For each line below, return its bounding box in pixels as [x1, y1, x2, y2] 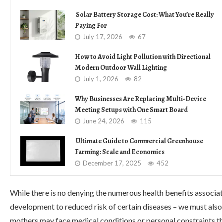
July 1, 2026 [83, 75, 118, 83]
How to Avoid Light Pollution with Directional [75, 52, 211, 61]
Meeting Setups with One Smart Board [75, 105, 188, 114]
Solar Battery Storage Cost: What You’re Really [75, 10, 214, 19]
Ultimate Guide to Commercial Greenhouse [75, 136, 203, 146]
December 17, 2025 [83, 159, 141, 167]
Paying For [75, 21, 107, 30]
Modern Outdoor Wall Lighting [75, 63, 167, 72]
